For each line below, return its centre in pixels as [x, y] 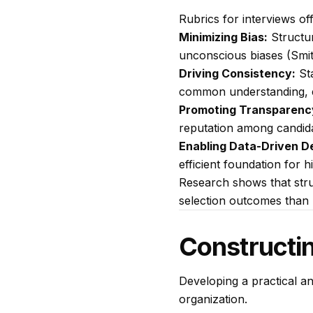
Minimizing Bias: [223, 37]
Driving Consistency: [237, 73]
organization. [213, 299]
